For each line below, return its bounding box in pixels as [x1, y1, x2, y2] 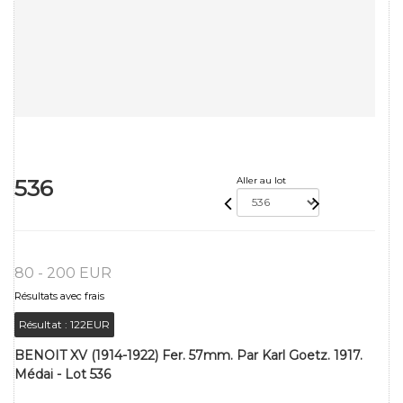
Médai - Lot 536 [14, 365, 111, 382]
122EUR [70, 317, 110, 331]
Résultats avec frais [14, 289, 104, 302]
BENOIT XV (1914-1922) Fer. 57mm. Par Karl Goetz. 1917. [14, 346, 363, 363]
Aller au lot [237, 174, 286, 186]
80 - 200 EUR [14, 264, 112, 282]
